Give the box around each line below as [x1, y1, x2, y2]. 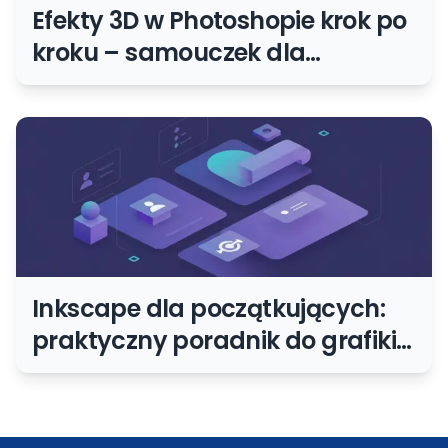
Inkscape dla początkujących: [32, 292, 386, 326]
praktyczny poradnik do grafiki [32, 324, 396, 358]
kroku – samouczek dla [32, 36, 306, 70]
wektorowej [32, 356, 164, 390]
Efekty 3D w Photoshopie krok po [32, 4, 407, 38]
